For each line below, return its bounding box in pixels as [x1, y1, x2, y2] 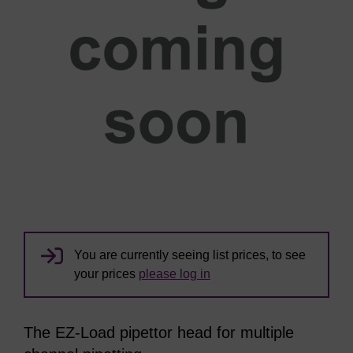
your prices [74, 267, 139, 281]
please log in [139, 267, 210, 281]
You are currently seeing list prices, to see [74, 248, 306, 262]
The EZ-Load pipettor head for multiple [24, 324, 294, 341]
